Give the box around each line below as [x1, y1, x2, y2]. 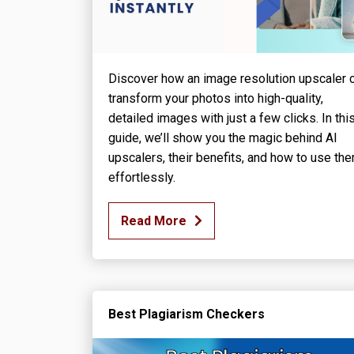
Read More [121, 213, 186, 228]
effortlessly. [108, 169, 175, 185]
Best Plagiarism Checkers [108, 306, 265, 322]
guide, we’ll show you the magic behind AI [108, 130, 337, 145]
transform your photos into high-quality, [108, 90, 323, 106]
